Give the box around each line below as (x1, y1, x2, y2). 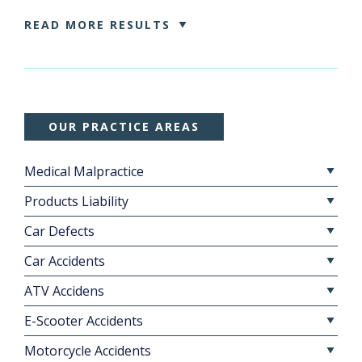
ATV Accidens (24, 282, 104, 300)
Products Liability (24, 192, 128, 210)
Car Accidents (24, 252, 105, 270)
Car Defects (24, 222, 95, 240)
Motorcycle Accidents (24, 342, 151, 360)
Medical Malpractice (24, 162, 144, 180)
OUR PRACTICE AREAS (48, 119, 200, 134)
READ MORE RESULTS (24, 17, 170, 32)
